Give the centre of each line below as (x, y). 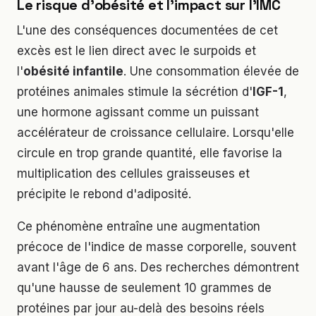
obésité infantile (73, 71)
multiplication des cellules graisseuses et (133, 173)
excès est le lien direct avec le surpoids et (136, 50)
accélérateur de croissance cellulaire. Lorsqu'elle (156, 132)
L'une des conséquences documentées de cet (147, 30)
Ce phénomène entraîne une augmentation (139, 226)
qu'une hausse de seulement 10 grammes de (144, 287)
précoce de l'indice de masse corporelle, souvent (157, 247)
